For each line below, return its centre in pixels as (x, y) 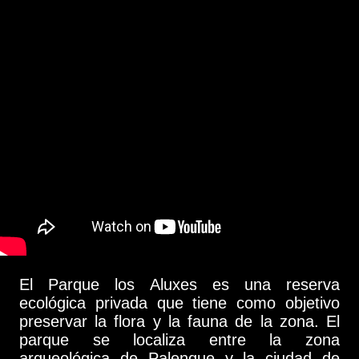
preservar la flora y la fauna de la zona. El (179, 321)
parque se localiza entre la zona (179, 339)
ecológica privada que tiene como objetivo (179, 303)
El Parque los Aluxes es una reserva (179, 284)
